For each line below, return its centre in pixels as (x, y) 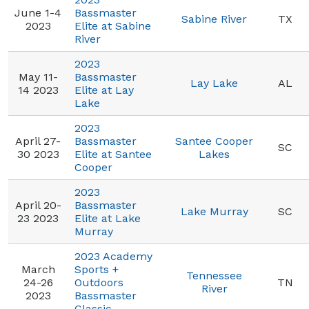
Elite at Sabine (113, 26)
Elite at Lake (108, 218)
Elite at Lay (104, 90)
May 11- (38, 77)
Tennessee (214, 276)
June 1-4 (38, 13)
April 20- (38, 205)
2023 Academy (113, 256)
